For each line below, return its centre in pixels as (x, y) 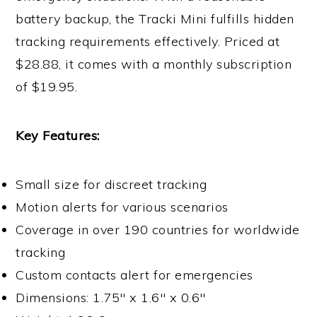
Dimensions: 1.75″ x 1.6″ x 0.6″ (111, 298)
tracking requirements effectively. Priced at (148, 42)
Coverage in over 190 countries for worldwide (158, 230)
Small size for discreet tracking (111, 185)
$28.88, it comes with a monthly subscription (154, 64)
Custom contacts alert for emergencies (134, 275)
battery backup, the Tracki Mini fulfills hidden (155, 19)
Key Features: (58, 136)
